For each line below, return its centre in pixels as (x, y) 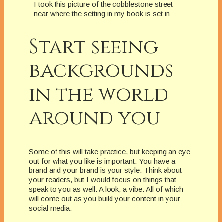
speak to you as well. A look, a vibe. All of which (106, 189)
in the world (99, 94)
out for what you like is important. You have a (102, 161)
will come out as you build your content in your (105, 198)
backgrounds (101, 71)
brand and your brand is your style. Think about (105, 170)
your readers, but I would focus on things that (103, 179)
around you (94, 118)
